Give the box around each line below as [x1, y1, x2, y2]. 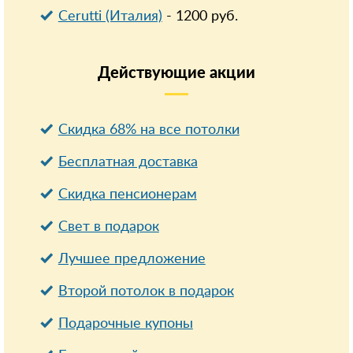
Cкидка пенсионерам [58, 188, 197, 202]
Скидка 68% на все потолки [58, 123, 240, 137]
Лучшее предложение [58, 252, 206, 266]
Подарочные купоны [58, 317, 193, 331]
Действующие [98, 65, 210, 81]
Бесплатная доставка [58, 155, 198, 169]
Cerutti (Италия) [58, 9, 162, 24]
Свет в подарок [58, 220, 159, 234]
